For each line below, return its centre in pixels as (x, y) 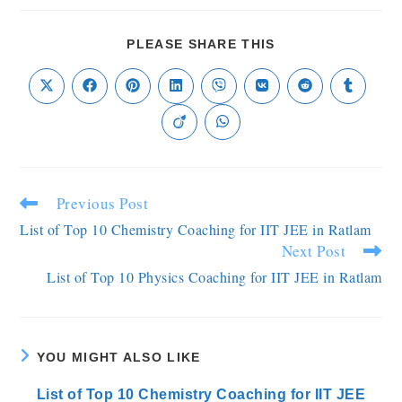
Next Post (314, 251)
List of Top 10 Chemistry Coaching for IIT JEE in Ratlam (196, 229)
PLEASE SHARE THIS (201, 44)
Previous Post (102, 203)
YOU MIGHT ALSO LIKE (118, 357)
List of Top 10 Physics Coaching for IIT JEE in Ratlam (214, 277)
